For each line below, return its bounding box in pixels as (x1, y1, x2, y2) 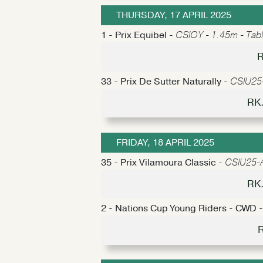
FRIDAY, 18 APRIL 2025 (116, 136, 214, 149)
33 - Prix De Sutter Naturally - (101, 75, 230, 88)
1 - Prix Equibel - (101, 29, 176, 42)
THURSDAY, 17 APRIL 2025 (116, 9, 231, 22)
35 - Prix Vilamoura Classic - (101, 156, 225, 169)
